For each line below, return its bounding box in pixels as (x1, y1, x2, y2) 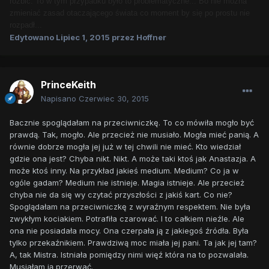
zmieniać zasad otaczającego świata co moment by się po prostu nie (10, 8, 250, 18)
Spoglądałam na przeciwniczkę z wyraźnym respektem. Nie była (10, 202, 250, 212)
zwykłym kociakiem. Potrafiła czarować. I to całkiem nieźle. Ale (10, 214, 244, 224)
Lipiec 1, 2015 (56, 32, 110, 43)
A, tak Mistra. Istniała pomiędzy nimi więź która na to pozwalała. (10, 250, 249, 260)
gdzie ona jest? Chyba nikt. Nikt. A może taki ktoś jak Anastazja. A (10, 154, 256, 164)
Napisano (41, 94, 79, 104)
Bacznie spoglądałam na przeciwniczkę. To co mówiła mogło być (10, 118, 254, 128)
